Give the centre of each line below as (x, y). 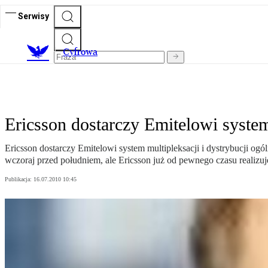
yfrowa (83, 52)
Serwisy (33, 16)
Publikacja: (19, 179)
